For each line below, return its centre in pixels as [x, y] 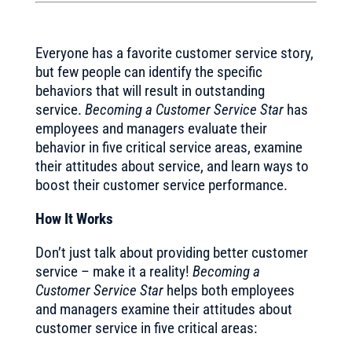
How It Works [74, 219]
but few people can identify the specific [148, 72]
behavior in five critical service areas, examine [169, 147]
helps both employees [229, 290]
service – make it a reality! [114, 271]
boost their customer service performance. [161, 185]
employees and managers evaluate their [151, 128]
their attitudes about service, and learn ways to [172, 166]
